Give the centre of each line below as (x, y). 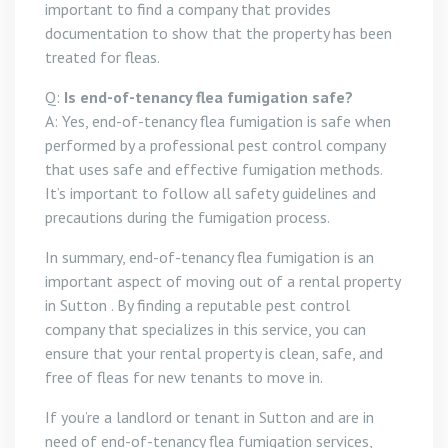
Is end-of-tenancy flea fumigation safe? (206, 97)
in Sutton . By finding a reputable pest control (197, 305)
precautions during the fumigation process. (187, 217)
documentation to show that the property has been (218, 33)
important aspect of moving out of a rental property (222, 281)
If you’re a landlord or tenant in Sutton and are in (209, 417)
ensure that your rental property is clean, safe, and (214, 353)
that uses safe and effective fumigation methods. (213, 169)
